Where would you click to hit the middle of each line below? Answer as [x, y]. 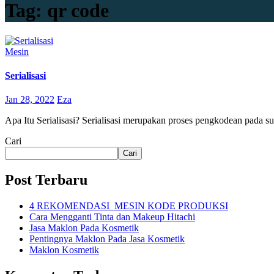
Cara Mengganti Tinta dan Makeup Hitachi [112, 217]
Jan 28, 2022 [30, 100]
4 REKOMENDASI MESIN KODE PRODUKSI [129, 206]
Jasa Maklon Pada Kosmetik [84, 228]
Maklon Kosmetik [64, 250]
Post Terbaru [46, 180]
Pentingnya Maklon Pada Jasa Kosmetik [107, 239]
